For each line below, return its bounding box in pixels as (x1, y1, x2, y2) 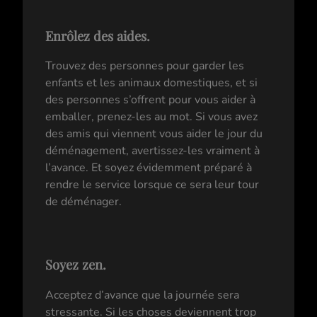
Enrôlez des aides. (45, 26, 150, 45)
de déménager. (45, 194, 122, 210)
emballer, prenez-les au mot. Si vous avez (45, 109, 258, 125)
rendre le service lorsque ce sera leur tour (45, 177, 259, 193)
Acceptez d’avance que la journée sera (45, 287, 239, 303)
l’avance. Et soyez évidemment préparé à (45, 160, 252, 176)
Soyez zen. (45, 255, 106, 274)
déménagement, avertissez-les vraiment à (45, 143, 260, 159)
